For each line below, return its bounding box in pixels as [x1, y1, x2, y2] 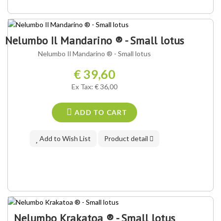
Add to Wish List [38, 134, 91, 143]
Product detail [104, 134, 150, 143]
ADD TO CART [73, 108, 127, 117]
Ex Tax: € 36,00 [72, 82, 118, 91]
